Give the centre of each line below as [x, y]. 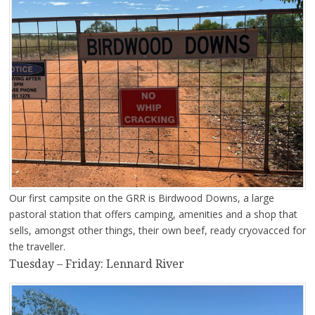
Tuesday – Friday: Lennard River [96, 264]
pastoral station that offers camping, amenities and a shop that [153, 214]
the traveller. [37, 246]
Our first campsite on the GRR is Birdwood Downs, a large [141, 198]
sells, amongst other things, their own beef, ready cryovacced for [157, 230]
